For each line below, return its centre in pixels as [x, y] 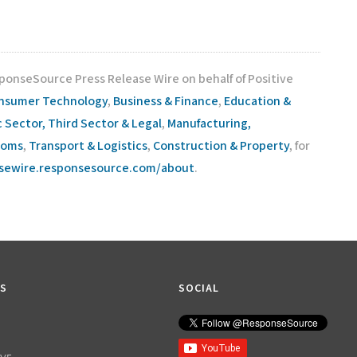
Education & [257, 102]
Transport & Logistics [88, 146]
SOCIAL [198, 288]
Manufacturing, [209, 124]
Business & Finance [166, 102]
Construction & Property [221, 146]
